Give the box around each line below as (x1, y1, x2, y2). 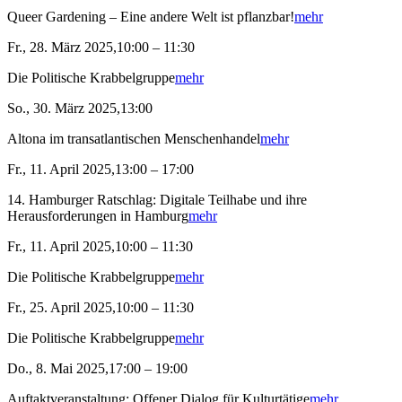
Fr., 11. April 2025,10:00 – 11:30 (7, 239, 193, 255)
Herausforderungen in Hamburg (7, 208, 188, 224)
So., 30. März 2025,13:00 (7, 100, 153, 117)
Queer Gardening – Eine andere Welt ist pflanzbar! (7, 9, 294, 25)
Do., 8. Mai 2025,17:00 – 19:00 (7, 361, 188, 377)
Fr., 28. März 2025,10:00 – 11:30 (7, 39, 195, 56)
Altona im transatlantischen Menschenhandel (7, 131, 260, 147)
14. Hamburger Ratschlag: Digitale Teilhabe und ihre (7, 192, 307, 208)
